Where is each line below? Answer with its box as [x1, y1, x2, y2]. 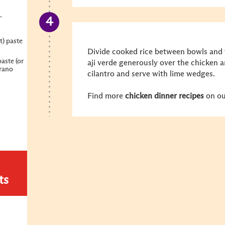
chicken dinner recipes [125, 92, 204, 100]
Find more [87, 92, 125, 100]
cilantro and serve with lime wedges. [87, 70, 215, 78]
